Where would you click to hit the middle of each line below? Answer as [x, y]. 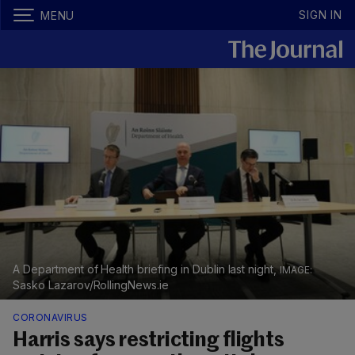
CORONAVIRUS [50, 318]
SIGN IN [321, 15]
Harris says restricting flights [149, 341]
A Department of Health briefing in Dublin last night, [147, 269]
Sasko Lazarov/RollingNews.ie [91, 285]
